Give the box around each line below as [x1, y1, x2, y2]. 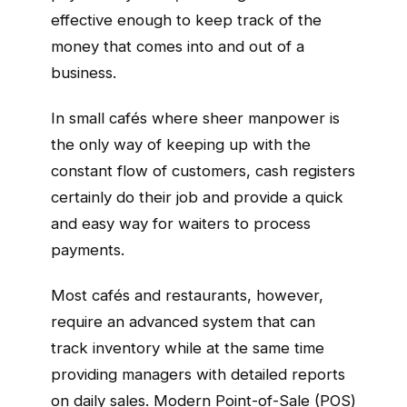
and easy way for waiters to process [51, 214, 311, 233]
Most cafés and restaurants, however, [51, 286, 323, 305]
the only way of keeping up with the [51, 135, 311, 154]
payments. [51, 241, 124, 260]
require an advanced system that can [51, 313, 315, 332]
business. [51, 64, 116, 83]
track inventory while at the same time [51, 339, 324, 358]
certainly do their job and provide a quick [51, 188, 343, 207]
